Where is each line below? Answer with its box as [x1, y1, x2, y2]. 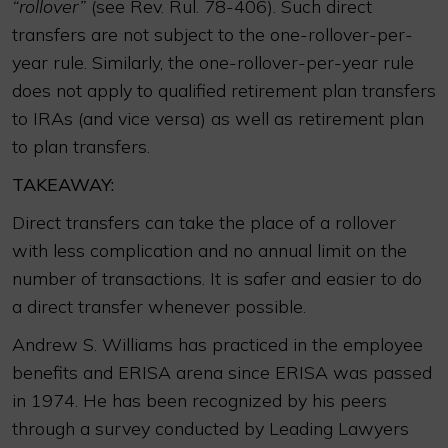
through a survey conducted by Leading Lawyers [12, 417, 409, 440]
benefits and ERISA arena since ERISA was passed [12, 361, 432, 384]
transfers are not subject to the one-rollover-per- [12, 23, 413, 46]
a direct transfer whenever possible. [12, 295, 306, 318]
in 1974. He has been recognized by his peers [12, 389, 387, 412]
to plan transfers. [12, 135, 150, 158]
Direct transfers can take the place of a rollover [12, 211, 396, 234]
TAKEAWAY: [12, 173, 114, 196]
